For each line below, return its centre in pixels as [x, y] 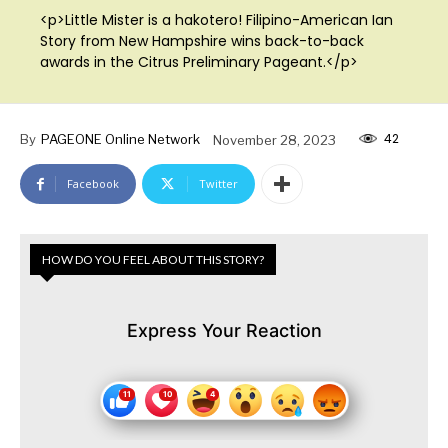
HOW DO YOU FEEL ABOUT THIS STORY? [153, 260]
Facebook [93, 184]
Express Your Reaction [224, 331]
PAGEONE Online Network [120, 138]
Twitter [218, 184]
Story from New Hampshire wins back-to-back [202, 40]
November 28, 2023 [274, 139]
